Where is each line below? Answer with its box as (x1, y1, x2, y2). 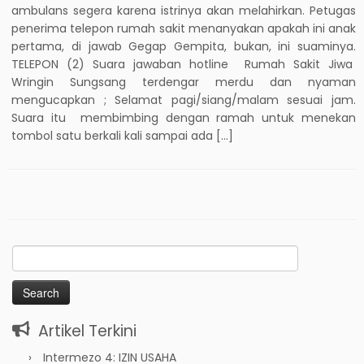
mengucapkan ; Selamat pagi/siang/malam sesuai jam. (11, 91, 356, 108)
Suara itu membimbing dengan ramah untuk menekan (11, 109, 356, 126)
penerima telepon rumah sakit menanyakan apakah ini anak (11, 19, 356, 37)
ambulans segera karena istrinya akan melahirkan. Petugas (11, 2, 356, 19)
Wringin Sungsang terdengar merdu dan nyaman (11, 73, 356, 90)
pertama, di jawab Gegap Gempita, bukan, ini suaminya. (11, 37, 356, 54)
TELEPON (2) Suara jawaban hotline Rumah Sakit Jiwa (11, 55, 356, 72)
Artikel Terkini (38, 319, 136, 342)
